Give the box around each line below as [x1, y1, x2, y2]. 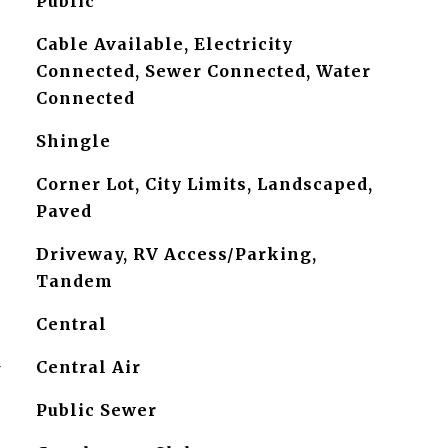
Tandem [35, 271, 113, 291]
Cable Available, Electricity [35, 34, 293, 54]
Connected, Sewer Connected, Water [35, 61, 371, 81]
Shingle [35, 131, 111, 151]
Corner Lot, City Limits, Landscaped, [35, 174, 373, 194]
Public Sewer [35, 400, 157, 420]
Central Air [35, 357, 141, 377]
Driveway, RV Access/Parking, [35, 244, 317, 264]
